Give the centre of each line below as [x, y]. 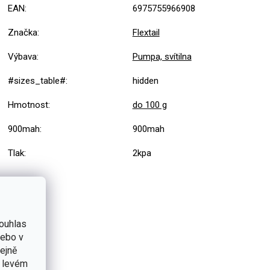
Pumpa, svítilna [162, 57]
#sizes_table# [36, 81]
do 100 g [149, 105]
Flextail [146, 33]
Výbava [22, 57]
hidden [146, 81]
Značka [22, 33]
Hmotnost [28, 105]
